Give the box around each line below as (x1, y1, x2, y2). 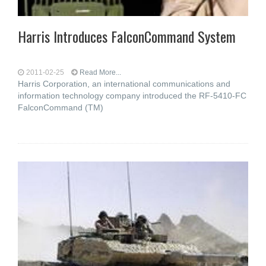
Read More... (80, 68, 121, 77)
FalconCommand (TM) (18, 103, 103, 112)
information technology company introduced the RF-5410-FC (18, 91, 246, 100)
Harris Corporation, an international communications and (18, 79, 230, 88)
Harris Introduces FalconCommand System (18, 26, 236, 47)
